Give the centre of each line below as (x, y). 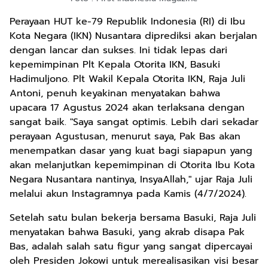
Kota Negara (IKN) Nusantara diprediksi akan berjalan (133, 36)
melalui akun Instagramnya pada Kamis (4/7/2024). (128, 194)
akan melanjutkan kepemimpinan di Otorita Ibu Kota (132, 165)
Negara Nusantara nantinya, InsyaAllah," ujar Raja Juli (131, 179)
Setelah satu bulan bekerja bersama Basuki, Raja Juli (133, 218)
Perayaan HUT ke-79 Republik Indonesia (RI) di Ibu (127, 22)
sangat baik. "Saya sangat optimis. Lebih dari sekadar (134, 122)
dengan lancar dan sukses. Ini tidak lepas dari (118, 50)
